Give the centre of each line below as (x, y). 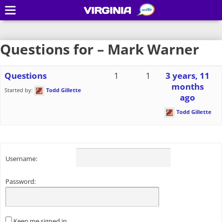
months (188, 86)
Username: (21, 159)
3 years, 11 (188, 76)
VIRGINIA (108, 10)
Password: (21, 181)
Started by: (19, 90)
